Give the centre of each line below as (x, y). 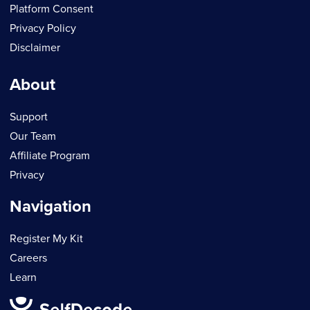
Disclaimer (35, 48)
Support (29, 117)
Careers (28, 258)
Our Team (33, 137)
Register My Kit (46, 239)
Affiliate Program (50, 156)
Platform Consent (52, 9)
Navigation (51, 207)
